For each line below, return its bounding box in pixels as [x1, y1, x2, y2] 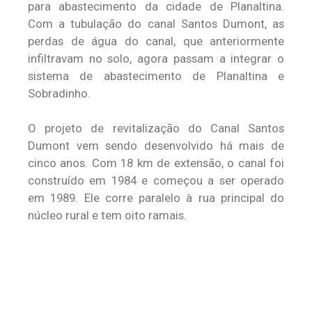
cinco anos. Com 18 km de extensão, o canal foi [28, 156, 284, 170]
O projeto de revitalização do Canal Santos [28, 121, 284, 135]
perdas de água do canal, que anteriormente [28, 34, 284, 48]
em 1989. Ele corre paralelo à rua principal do [28, 191, 284, 205]
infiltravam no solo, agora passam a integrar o [28, 52, 284, 65]
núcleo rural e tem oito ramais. [28, 208, 187, 222]
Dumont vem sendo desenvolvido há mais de [28, 139, 284, 153]
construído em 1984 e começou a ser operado [28, 173, 284, 187]
